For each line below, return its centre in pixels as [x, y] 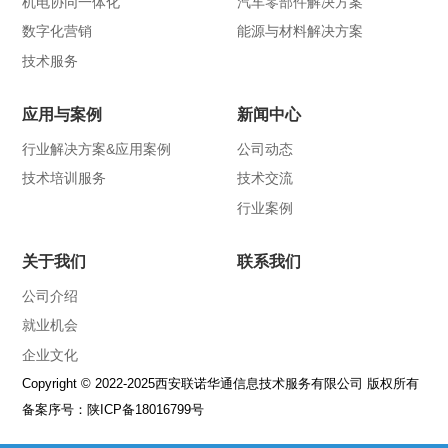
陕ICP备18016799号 [146, 409]
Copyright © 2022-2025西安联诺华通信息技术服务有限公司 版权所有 [221, 383]
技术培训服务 [64, 178]
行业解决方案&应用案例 [97, 148]
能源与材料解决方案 [299, 31]
